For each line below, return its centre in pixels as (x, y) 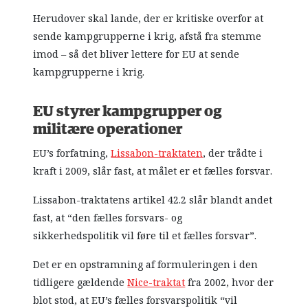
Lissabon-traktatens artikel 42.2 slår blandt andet (153, 200)
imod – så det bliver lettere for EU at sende (136, 55)
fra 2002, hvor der (230, 283)
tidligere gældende (80, 283)
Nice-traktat (156, 283)
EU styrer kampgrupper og (128, 112)
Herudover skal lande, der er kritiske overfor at (148, 19)
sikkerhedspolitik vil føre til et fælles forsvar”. (145, 236)
